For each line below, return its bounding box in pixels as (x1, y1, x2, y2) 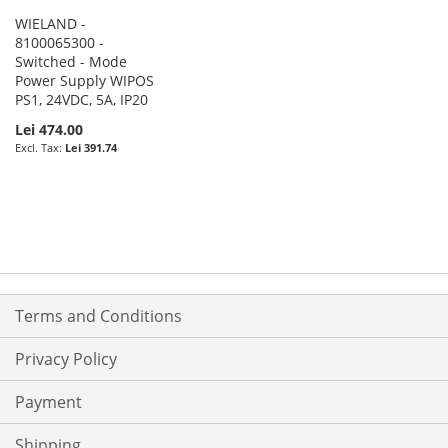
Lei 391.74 (65, 139, 117, 155)
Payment (15, 391, 82, 414)
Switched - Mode (15, 51, 127, 71)
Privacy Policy (15, 348, 117, 371)
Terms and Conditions (15, 305, 182, 328)
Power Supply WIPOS (15, 70, 154, 90)
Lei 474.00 (15, 119, 83, 139)
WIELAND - (15, 13, 86, 33)
